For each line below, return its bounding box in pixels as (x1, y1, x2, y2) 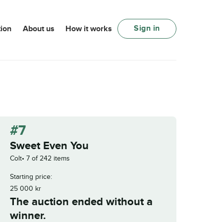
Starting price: (10, 172, 52, 181)
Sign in (134, 23, 160, 34)
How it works (65, 24, 112, 34)
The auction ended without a (10, 195, 153, 209)
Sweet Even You (10, 139, 89, 153)
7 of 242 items (26, 154, 70, 163)
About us (22, 24, 55, 34)
